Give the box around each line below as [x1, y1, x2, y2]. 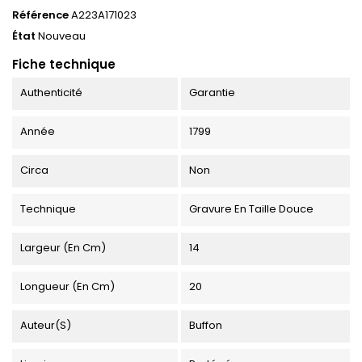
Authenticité [20, 84, 82, 100]
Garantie [188, 84, 235, 100]
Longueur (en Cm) [20, 278, 115, 294]
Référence [12, 6, 69, 23]
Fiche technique [12, 55, 116, 73]
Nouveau [38, 27, 86, 44]
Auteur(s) [20, 317, 71, 333]
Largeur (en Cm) [20, 239, 106, 255]
